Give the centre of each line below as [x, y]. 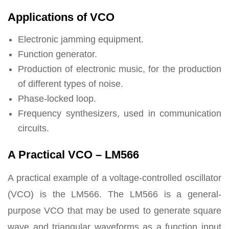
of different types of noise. [71, 84]
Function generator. [58, 54]
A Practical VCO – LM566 [73, 155]
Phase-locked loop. [57, 99]
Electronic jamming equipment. [81, 39]
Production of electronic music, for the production [120, 69]
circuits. [33, 128]
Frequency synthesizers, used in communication [120, 113]
